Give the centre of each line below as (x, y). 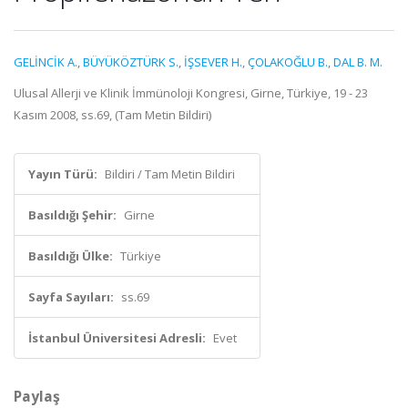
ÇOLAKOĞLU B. (288, 62)
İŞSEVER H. (213, 62)
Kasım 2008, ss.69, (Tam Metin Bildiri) (112, 115)
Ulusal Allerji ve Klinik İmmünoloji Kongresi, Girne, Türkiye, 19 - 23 (191, 93)
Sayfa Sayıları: (71, 297)
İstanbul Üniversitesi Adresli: (117, 338)
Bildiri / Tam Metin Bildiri (170, 174)
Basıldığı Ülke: (71, 256)
